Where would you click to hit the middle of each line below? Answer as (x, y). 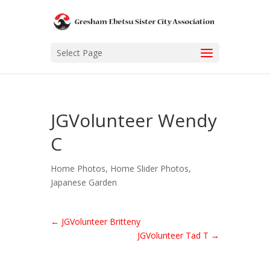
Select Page (80, 53)
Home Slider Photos (149, 169)
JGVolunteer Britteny (100, 222)
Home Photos (78, 169)
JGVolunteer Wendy (134, 121)
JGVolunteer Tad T (174, 236)
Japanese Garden (84, 183)
